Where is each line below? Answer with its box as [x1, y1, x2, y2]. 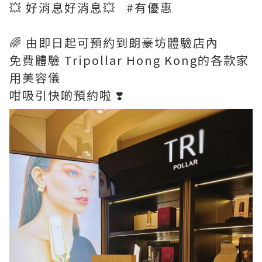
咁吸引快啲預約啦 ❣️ [9, 86, 125, 104]
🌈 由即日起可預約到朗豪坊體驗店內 [9, 33, 219, 51]
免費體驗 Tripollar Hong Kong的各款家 [9, 51, 249, 68]
